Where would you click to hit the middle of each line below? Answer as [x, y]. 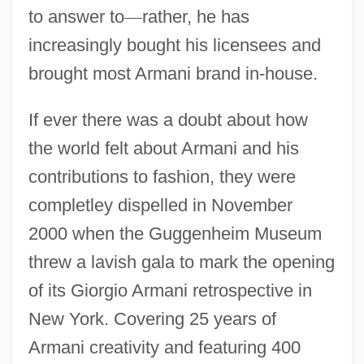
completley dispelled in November [160, 205]
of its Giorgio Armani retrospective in [170, 290]
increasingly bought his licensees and [174, 45]
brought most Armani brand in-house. [173, 73]
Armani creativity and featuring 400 [164, 347]
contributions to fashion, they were [162, 176]
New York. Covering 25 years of [152, 318]
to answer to [76, 16]
